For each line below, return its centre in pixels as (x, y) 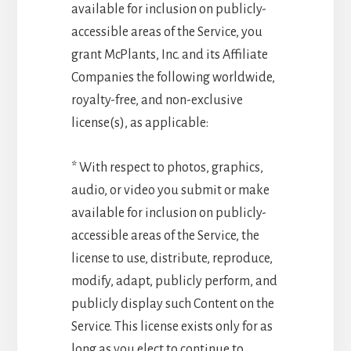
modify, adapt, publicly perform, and (174, 281)
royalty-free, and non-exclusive (157, 100)
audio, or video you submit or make (170, 190)
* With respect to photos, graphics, (167, 167)
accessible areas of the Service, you (166, 32)
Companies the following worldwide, (173, 77)
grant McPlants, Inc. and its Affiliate (169, 54)
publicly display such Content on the (172, 304)
